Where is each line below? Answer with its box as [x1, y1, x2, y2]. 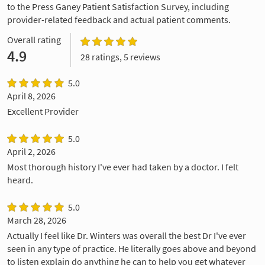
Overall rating [7, 33, 61, 46]
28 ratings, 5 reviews [80, 50, 160, 63]
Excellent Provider [7, 105, 79, 117]
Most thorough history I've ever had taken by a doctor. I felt [7, 160, 238, 173]
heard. [7, 173, 33, 186]
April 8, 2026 [7, 89, 56, 102]
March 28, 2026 [7, 214, 66, 226]
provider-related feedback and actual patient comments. [7, 13, 231, 25]
